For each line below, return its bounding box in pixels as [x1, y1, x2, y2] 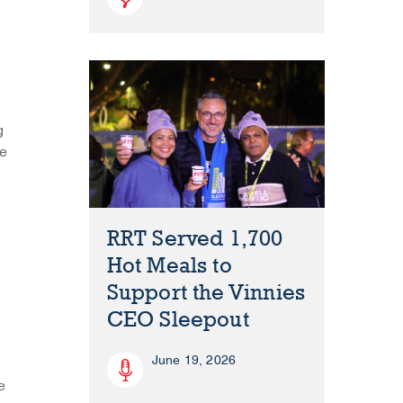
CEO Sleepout [106, 307, 249, 334]
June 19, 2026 [151, 353, 237, 369]
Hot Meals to [106, 253, 232, 280]
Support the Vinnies [106, 280, 306, 307]
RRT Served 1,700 [106, 226, 283, 253]
